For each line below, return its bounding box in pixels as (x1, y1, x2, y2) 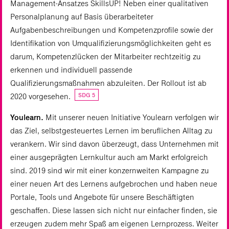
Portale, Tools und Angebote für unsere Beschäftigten (10, 192, 194, 202)
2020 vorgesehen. (10, 91, 73, 102)
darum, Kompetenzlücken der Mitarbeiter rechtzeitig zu (10, 52, 201, 62)
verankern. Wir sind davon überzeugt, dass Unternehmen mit (10, 139, 219, 149)
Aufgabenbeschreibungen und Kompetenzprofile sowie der (10, 25, 213, 35)
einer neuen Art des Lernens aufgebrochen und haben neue (10, 179, 217, 189)
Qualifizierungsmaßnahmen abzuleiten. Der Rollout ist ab (10, 78, 207, 88)
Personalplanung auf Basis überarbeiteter (10, 12, 153, 22)
